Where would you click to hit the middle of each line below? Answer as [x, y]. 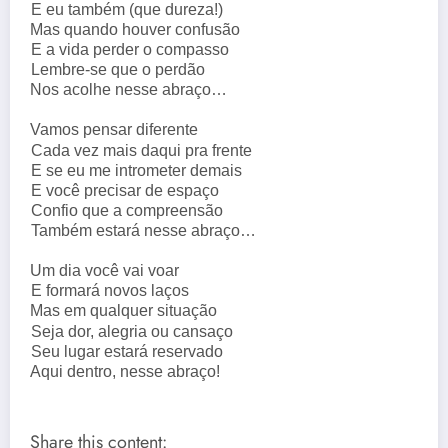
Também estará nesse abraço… [147, 231]
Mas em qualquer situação [128, 311]
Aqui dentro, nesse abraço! [125, 372]
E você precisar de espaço [128, 190]
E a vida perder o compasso [133, 49]
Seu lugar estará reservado [131, 351]
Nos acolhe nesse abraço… [132, 90]
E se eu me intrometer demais [140, 170]
